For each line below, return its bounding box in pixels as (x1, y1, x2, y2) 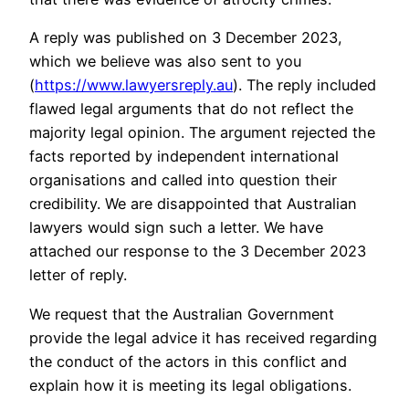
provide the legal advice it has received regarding (29, 328, 377, 347)
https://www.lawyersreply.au (35, 76, 233, 95)
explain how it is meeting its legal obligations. (29, 375, 351, 394)
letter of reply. (29, 266, 127, 285)
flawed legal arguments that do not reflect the (29, 100, 353, 119)
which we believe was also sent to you (29, 52, 301, 71)
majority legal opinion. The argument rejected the (29, 123, 375, 142)
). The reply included (233, 76, 376, 95)
